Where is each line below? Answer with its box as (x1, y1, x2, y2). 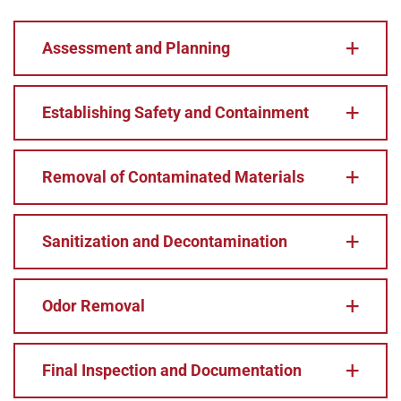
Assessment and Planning (42, 38, 230, 57)
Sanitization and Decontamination (42, 232, 287, 251)
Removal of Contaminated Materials (42, 167, 304, 186)
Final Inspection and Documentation (42, 361, 302, 380)
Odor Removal (42, 296, 145, 315)
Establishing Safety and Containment (42, 103, 309, 122)
